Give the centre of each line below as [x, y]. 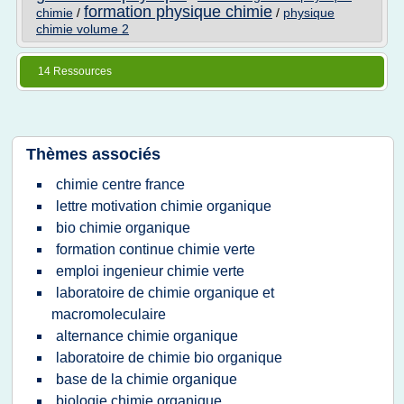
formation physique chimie [178, 12]
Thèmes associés [93, 154]
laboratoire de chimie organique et [165, 293]
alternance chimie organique [147, 336]
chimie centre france [120, 184]
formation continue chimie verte [156, 249]
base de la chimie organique [147, 379]
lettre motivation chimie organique [164, 206]
